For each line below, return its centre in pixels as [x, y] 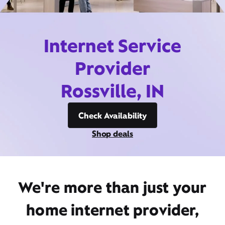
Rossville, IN [113, 91]
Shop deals [113, 134]
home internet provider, [113, 210]
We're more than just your [113, 187]
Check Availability [113, 116]
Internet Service [113, 46]
